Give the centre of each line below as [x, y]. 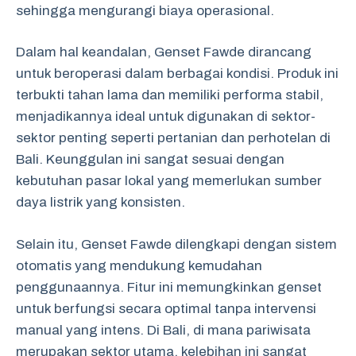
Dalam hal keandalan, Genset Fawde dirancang [164, 52]
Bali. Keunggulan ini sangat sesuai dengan [150, 159]
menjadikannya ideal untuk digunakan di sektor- [166, 116]
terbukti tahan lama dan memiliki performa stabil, [170, 95]
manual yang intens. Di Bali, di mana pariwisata [163, 330]
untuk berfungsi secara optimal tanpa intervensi [166, 308]
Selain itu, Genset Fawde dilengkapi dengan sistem [176, 244]
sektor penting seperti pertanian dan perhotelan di [173, 138]
